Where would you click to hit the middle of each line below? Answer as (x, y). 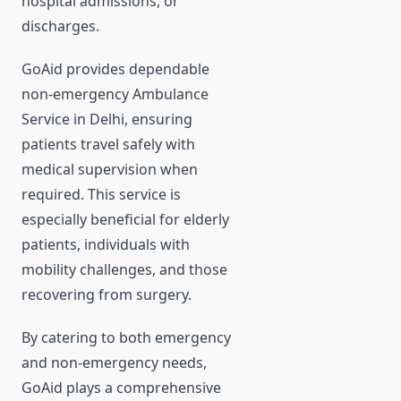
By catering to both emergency (126, 338)
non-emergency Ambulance (115, 94)
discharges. (60, 26)
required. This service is (101, 195)
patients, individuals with (106, 245)
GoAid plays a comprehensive (121, 388)
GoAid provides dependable (115, 69)
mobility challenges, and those (124, 270)
